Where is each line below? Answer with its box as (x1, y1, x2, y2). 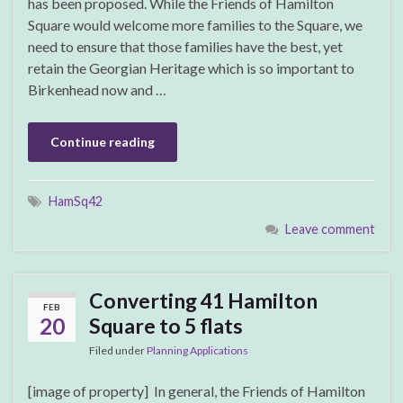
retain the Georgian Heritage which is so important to (28, 58, 354, 76)
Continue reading (50, 133, 155, 149)
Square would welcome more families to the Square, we (28, 15, 363, 33)
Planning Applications (147, 343, 248, 357)
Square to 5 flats (89, 312, 243, 338)
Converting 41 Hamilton (89, 287, 318, 313)
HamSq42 (49, 193, 103, 209)
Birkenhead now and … (28, 80, 166, 98)
